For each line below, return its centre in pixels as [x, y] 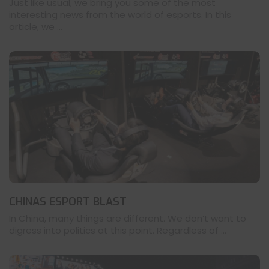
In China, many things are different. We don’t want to [128, 219]
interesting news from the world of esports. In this [120, 15]
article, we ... [36, 27]
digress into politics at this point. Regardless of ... [118, 231]
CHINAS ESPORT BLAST [68, 202]
